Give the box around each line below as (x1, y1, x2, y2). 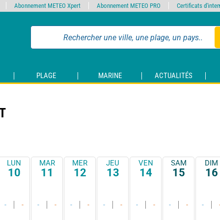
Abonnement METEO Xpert (14, 2, 81, 9)
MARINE (98, 71, 122, 81)
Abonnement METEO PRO (97, 2, 161, 9)
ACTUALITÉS (155, 71, 192, 81)
